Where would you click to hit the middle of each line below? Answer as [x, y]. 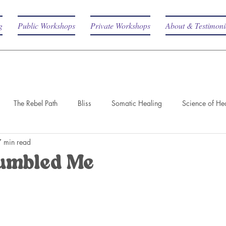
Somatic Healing [137, 103]
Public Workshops [46, 25]
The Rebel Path [36, 103]
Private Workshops [120, 25]
